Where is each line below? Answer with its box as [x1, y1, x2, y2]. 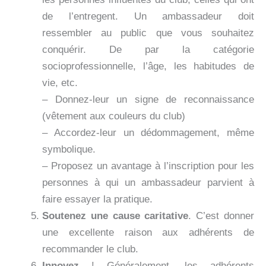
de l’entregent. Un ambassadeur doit [42, 11, 254, 23]
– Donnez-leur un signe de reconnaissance [42, 94, 254, 106]
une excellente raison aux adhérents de [42, 227, 254, 239]
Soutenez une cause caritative [42, 210, 189, 222]
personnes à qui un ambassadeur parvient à [42, 177, 254, 189]
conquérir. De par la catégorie [42, 44, 254, 56]
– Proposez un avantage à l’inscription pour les [42, 160, 254, 172]
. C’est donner [188, 210, 255, 222]
